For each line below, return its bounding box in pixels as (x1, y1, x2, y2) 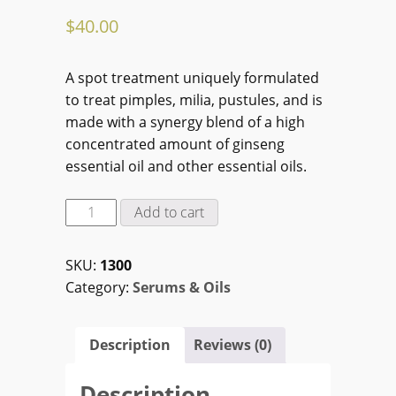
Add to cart (134, 202, 205, 223)
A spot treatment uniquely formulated (65, 68, 319, 88)
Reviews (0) (194, 335, 271, 355)
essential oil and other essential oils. (65, 156, 307, 177)
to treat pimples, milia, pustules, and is (65, 90, 323, 110)
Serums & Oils (133, 278, 231, 298)
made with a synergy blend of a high (65, 112, 305, 133)
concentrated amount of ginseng (65, 134, 285, 155)
